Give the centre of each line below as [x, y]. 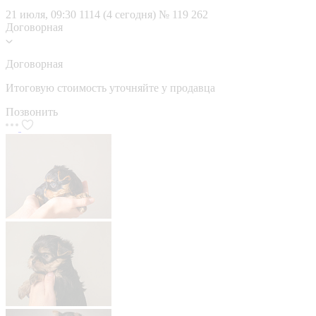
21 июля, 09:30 [41, 14]
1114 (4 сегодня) [119, 14]
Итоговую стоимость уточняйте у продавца [110, 87]
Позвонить [32, 111]
